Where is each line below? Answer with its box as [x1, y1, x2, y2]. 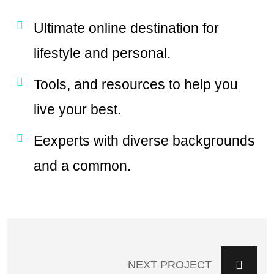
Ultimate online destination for [33, 20, 219, 37]
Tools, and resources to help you [33, 76, 238, 93]
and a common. [33, 158, 131, 174]
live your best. [33, 102, 121, 118]
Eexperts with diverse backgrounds [33, 133, 255, 149]
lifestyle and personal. [33, 45, 171, 62]
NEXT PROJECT [128, 259, 212, 272]
